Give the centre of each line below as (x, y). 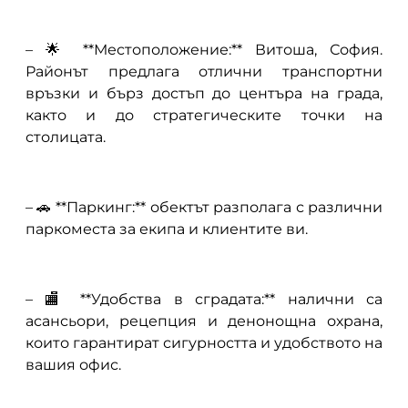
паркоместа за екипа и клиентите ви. (166, 229)
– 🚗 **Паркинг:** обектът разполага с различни (204, 207)
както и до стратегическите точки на (204, 116)
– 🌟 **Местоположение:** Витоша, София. (204, 50)
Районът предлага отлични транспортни (204, 72)
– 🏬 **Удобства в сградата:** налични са (204, 299)
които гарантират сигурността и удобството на (204, 342)
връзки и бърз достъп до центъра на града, (204, 94)
